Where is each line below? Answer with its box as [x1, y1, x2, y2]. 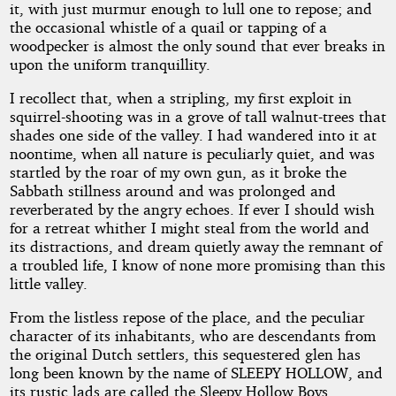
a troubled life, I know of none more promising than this [9, 255, 385, 274]
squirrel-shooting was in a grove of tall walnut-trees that [9, 106, 386, 126]
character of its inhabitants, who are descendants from [9, 326, 376, 346]
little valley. [9, 273, 88, 293]
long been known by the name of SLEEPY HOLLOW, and [9, 363, 383, 383]
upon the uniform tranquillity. [9, 54, 210, 73]
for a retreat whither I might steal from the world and [9, 217, 369, 237]
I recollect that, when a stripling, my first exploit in [9, 88, 352, 107]
